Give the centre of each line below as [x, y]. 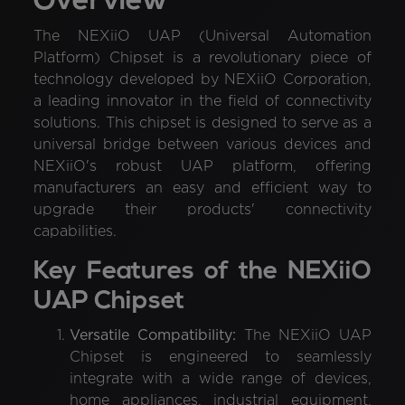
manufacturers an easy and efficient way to [202, 188]
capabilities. [75, 231]
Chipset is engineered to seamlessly [221, 357]
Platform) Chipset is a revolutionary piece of [202, 58]
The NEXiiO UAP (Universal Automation [202, 36]
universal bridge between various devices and [202, 145]
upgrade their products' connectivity [202, 210]
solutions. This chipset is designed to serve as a [202, 123]
